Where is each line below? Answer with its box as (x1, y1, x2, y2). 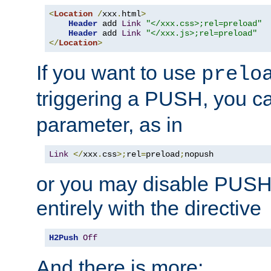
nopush (184, 149, 214, 160)
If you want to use (36, 61, 201, 85)
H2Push (49, 233, 78, 243)
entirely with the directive (36, 197, 261, 220)
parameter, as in (36, 113, 183, 137)
